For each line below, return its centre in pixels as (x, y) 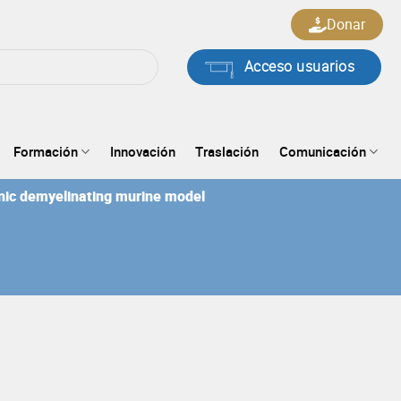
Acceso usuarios (299, 67)
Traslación (227, 152)
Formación (45, 152)
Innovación (142, 152)
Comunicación (322, 152)
